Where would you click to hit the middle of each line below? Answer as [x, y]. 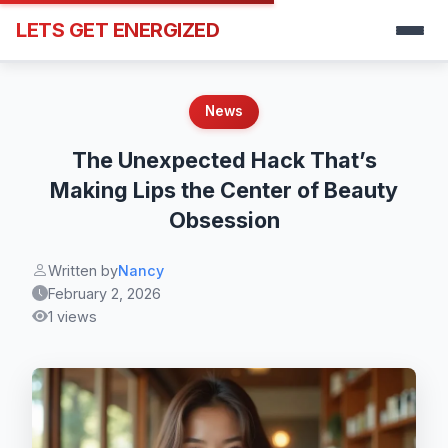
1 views [72, 316]
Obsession [224, 219]
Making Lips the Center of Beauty [224, 189]
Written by [83, 270]
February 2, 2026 [104, 293]
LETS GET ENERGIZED [117, 30]
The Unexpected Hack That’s [224, 159]
